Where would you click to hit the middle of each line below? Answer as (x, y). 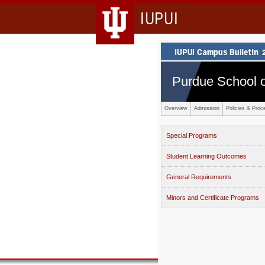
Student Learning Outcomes (206, 156)
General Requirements (199, 177)
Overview (176, 108)
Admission (207, 108)
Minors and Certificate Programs (213, 198)
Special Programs (192, 135)
